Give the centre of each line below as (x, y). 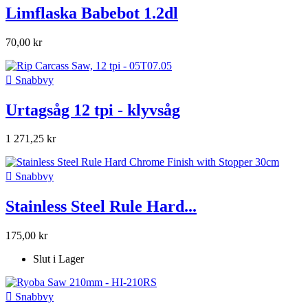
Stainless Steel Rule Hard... (101, 207)
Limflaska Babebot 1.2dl (92, 13)
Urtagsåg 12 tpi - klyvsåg (93, 110)
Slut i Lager (58, 259)
